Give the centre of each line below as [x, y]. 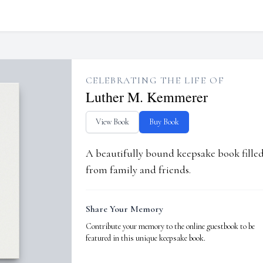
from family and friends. [138, 170]
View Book [112, 122]
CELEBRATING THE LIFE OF [155, 80]
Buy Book [164, 122]
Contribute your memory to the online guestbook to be [170, 226]
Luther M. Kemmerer [146, 97]
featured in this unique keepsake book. [145, 238]
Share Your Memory [124, 209]
